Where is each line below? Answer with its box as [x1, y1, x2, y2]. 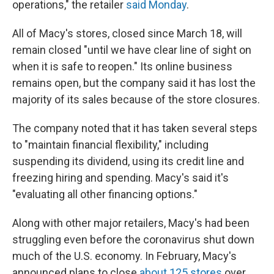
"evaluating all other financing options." [12, 188, 198, 201]
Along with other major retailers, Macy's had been [12, 217, 250, 230]
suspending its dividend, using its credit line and [12, 155, 244, 168]
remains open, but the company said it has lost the [12, 76, 256, 90]
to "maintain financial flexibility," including [12, 138, 209, 152]
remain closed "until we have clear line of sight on [12, 43, 251, 57]
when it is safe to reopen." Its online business [12, 60, 232, 73]
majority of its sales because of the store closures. [12, 93, 260, 106]
